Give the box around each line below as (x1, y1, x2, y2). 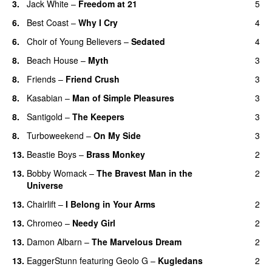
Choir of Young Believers (27, 35, 121, 47)
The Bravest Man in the (97, 166, 192, 179)
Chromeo (27, 216, 63, 229)
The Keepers (72, 110, 124, 123)
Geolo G (116, 254, 148, 267)
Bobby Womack (27, 166, 87, 179)
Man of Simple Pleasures (72, 91, 174, 104)
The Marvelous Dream (92, 235, 182, 248)
